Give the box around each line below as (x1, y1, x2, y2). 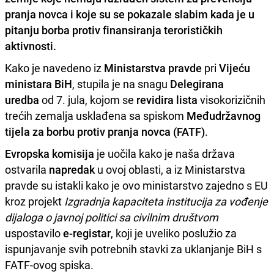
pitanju (5, 22, 42, 37)
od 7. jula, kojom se (42, 92, 136, 107)
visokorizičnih (198, 92, 265, 107)
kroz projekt (5, 193, 64, 209)
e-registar (63, 225, 111, 240)
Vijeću (219, 60, 250, 75)
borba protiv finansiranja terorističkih (42, 22, 223, 37)
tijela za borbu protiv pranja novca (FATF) (5, 124, 205, 139)
